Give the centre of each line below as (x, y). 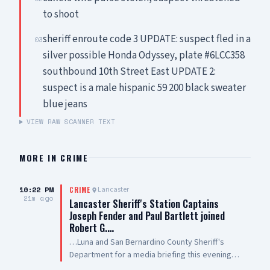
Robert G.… (92, 228)
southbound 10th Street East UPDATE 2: (129, 72)
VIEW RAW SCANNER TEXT (71, 122)
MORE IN (40, 158)
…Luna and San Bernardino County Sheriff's (147, 242)
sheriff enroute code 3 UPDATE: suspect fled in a (147, 39)
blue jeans (65, 104)
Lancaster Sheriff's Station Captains (144, 204)
